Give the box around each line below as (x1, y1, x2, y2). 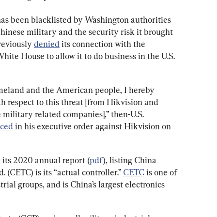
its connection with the (60, 38, 147, 49)
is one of (144, 167, 179, 177)
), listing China (103, 155, 158, 165)
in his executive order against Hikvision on (13, 121, 173, 131)
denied (34, 38, 60, 49)
